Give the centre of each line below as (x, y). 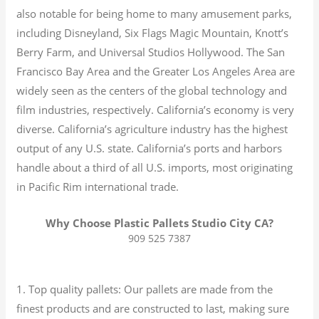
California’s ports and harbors (208, 148)
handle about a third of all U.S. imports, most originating (155, 167)
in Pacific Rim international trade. (98, 186)
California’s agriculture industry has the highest (172, 129)
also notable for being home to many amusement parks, (155, 13)
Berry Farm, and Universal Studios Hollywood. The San (151, 52)
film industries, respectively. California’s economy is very (156, 109)
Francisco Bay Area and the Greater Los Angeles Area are (156, 71)
